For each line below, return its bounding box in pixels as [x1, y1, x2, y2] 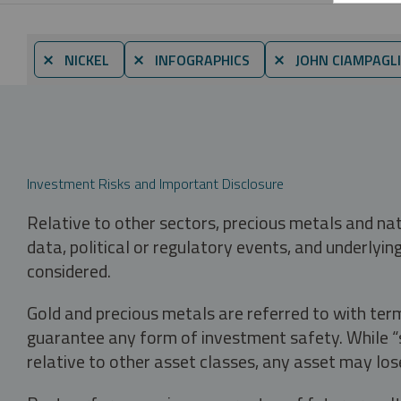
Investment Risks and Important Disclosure [27, 172, 284, 194]
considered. [27, 256, 111, 285]
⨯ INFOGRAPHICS [132, 48, 250, 71]
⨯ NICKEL [42, 48, 109, 71]
